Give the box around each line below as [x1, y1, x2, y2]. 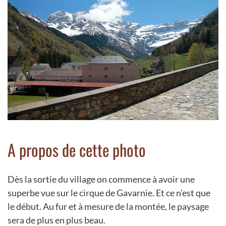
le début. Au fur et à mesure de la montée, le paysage [8, 201, 209, 212]
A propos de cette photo [8, 138, 146, 162]
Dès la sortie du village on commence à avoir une [8, 174, 195, 185]
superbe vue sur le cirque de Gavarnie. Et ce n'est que [8, 187, 210, 199]
